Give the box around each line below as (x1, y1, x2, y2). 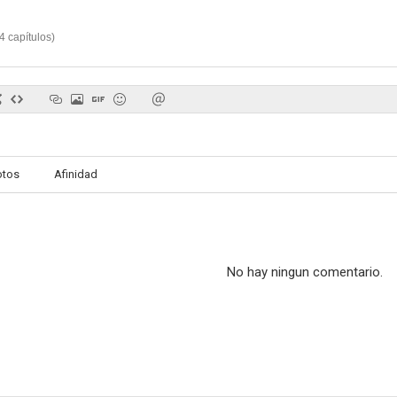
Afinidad (54, 167, 97, 181)
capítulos (5, 31, 51, 43)
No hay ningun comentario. (227, 264, 383, 280)
